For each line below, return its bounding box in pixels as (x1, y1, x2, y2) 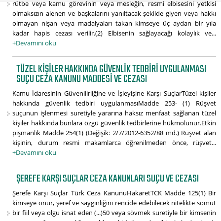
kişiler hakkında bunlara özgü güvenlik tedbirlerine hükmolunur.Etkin (12, 118, 216, 128)
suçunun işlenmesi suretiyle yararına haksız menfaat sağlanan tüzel (12, 109, 216, 118)
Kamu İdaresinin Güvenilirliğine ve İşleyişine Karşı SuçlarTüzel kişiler (12, 89, 216, 98)
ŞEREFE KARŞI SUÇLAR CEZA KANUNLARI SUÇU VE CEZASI (16, 171, 199, 187)
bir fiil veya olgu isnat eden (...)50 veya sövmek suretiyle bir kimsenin (12, 208, 216, 218)
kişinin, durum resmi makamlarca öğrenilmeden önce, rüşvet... (12, 138, 216, 147)
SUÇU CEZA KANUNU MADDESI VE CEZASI (16, 71, 147, 88)
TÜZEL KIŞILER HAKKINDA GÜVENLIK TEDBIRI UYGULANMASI (16, 61, 207, 78)
